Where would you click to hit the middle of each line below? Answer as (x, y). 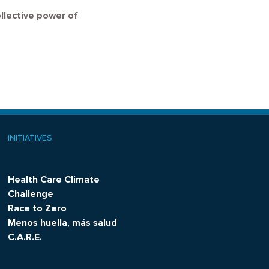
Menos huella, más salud (63, 223)
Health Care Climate (54, 180)
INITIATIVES (30, 138)
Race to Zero (38, 208)
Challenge (31, 194)
